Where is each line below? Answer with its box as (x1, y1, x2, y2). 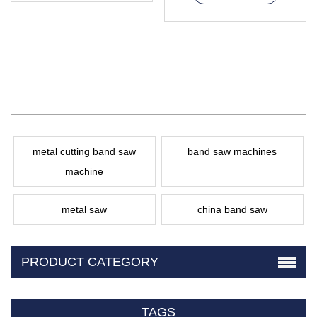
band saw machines (188, 145, 277, 157)
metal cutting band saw (33, 145, 137, 157)
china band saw (197, 203, 267, 215)
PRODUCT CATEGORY (21, 254, 158, 269)
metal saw (62, 203, 108, 215)
